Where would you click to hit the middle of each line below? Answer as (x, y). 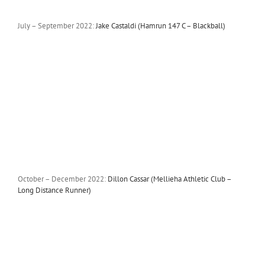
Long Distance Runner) (54, 190)
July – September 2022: (56, 25)
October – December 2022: (62, 179)
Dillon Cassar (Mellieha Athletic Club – (169, 179)
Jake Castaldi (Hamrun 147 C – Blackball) (160, 25)
